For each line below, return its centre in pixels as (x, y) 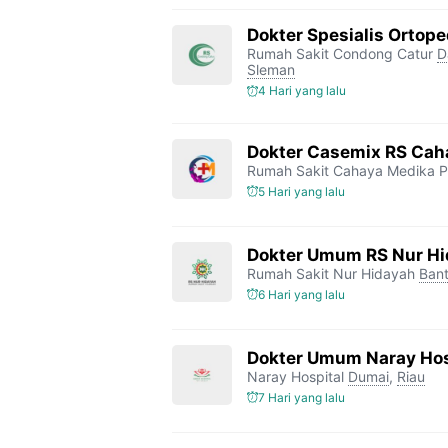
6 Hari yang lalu (301, 294)
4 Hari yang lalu (302, 90)
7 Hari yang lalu (301, 397)
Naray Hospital (295, 376)
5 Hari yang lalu (301, 191)
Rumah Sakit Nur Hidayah (331, 273)
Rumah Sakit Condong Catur (340, 53)
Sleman (271, 69)
